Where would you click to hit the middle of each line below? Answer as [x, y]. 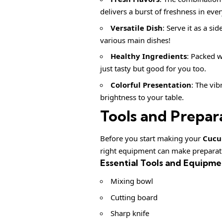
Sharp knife [130, 213]
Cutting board [134, 197]
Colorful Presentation [151, 84]
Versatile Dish [137, 28]
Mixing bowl [132, 181]
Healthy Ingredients [149, 56]
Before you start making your [151, 138]
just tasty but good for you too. [153, 69]
